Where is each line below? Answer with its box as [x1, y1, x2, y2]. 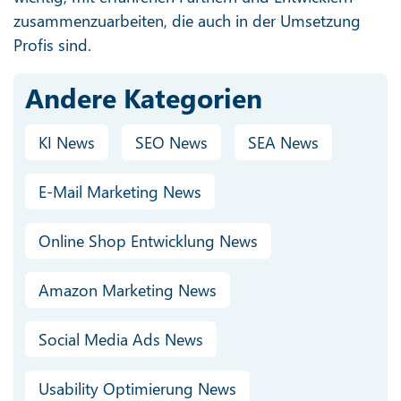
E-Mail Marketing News [38, 181, 201, 203]
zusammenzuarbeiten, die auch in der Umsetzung [13, 9, 361, 31]
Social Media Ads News [38, 328, 203, 351]
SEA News [247, 132, 319, 154]
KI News [38, 132, 95, 154]
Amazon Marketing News [38, 279, 217, 302]
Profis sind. [13, 33, 91, 55]
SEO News [134, 132, 208, 154]
